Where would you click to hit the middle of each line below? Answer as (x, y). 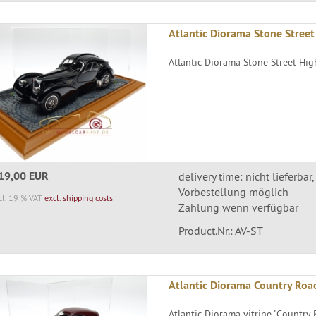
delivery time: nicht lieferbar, (245, 176)
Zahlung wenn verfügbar (238, 207)
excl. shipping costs (78, 197)
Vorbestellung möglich (233, 192)
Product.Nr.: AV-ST (220, 230)
